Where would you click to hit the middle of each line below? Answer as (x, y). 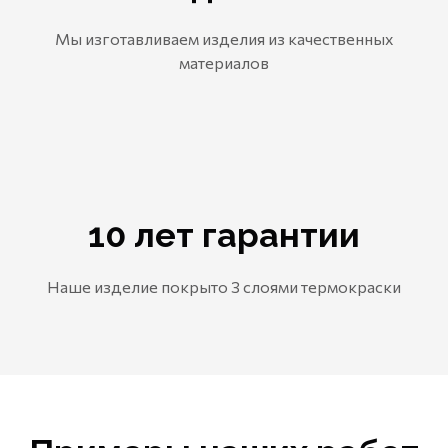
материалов (224, 62)
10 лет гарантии (224, 234)
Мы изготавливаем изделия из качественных (224, 38)
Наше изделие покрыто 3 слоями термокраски (224, 286)
